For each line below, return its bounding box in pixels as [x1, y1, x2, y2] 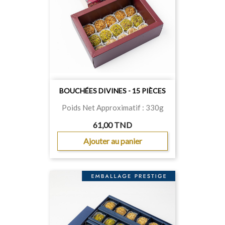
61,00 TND [93, 120, 132, 130]
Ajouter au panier [83, 136, 142, 146]
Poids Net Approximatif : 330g [61, 103, 164, 112]
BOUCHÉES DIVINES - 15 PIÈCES [59, 86, 166, 95]
